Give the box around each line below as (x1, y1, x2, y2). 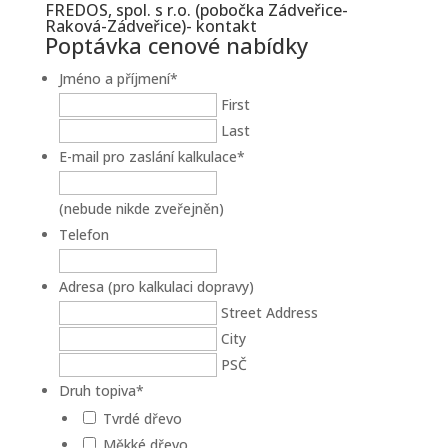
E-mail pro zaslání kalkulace (58, 147, 237, 166)
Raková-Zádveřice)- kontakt (44, 15, 257, 37)
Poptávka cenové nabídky (44, 30, 308, 60)
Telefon (58, 225, 109, 244)
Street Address (220, 303, 318, 322)
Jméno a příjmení (58, 69, 170, 88)
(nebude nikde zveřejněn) (58, 199, 224, 218)
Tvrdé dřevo (102, 409, 182, 428)
